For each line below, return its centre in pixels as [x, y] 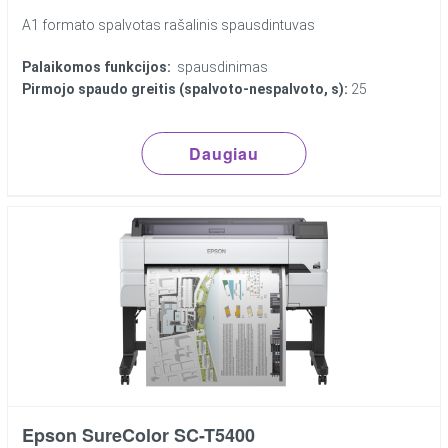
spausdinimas [220, 67]
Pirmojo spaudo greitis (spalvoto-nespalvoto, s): [185, 89]
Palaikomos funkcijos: [97, 67]
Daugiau [224, 154]
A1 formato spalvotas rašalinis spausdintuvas [169, 25]
